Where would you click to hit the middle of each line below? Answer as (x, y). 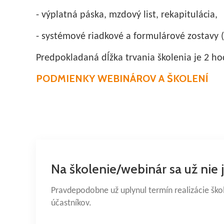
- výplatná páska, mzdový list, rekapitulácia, (127, 15)
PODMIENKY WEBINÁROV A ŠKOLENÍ (122, 78)
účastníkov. (71, 203)
